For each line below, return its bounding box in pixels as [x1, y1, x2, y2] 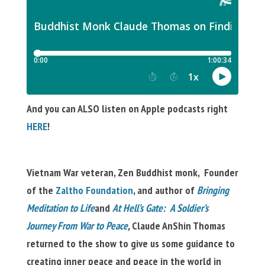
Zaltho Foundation [55, 183, 133, 198]
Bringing [196, 183, 229, 198]
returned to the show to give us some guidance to [26, 237, 235, 251]
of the [26, 183, 56, 198]
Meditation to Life [26, 201, 95, 215]
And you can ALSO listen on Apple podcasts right [26, 102, 228, 116]
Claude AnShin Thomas [131, 219, 225, 233]
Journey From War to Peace [26, 219, 128, 233]
